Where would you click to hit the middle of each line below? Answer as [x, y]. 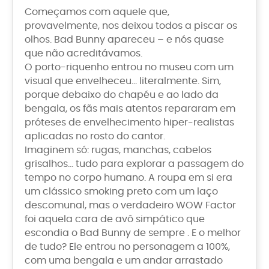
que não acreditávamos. [83, 54]
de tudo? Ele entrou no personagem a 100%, [127, 247]
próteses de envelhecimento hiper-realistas [129, 123]
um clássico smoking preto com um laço [121, 192]
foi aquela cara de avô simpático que [115, 219]
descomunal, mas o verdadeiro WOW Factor [130, 206]
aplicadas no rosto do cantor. [95, 137]
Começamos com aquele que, [97, 12]
